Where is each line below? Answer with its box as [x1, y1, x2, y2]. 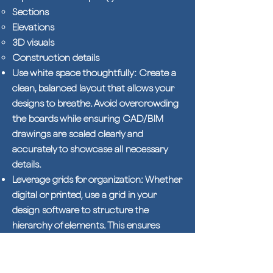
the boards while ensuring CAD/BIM [12, 113, 163, 124]
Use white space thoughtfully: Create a [12, 67, 176, 79]
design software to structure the [12, 204, 149, 216]
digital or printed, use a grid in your [12, 189, 156, 200]
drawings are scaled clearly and [12, 128, 143, 140]
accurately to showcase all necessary [12, 143, 168, 155]
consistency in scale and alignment [12, 235, 160, 246]
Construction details [12, 52, 99, 63]
